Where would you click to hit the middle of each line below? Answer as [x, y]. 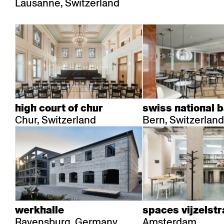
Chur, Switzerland [55, 120]
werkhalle [39, 210]
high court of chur [59, 108]
